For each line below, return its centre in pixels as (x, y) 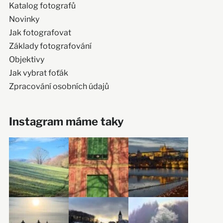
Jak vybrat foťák (38, 73)
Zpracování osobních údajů (59, 86)
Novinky (24, 19)
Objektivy (26, 59)
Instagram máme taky (66, 121)
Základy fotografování (50, 46)
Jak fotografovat (40, 32)
